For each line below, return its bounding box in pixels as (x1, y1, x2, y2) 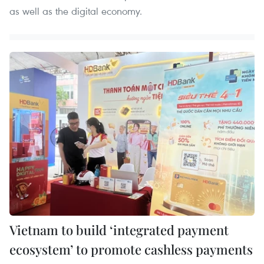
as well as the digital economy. (9, 4, 142, 18)
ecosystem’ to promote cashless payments (9, 240, 253, 258)
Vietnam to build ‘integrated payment (9, 220, 229, 239)
